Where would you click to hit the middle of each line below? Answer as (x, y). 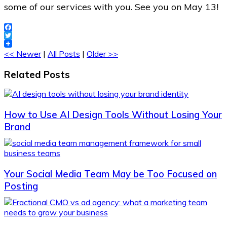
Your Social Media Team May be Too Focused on (110, 174)
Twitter (17, 44)
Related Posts (37, 75)
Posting (21, 186)
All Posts (64, 54)
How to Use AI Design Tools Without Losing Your (113, 114)
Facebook (22, 36)
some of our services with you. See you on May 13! (111, 7)
